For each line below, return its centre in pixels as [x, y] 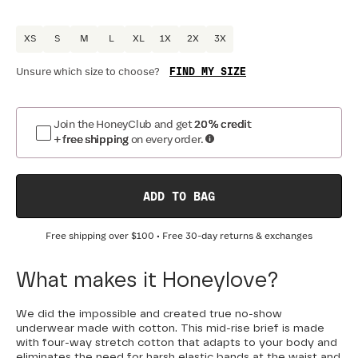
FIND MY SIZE [208, 72]
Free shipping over [88, 237]
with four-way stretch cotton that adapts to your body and [177, 343]
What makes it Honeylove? [147, 281]
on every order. [167, 140]
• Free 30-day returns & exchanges [233, 237]
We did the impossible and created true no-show [149, 314]
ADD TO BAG [179, 197]
